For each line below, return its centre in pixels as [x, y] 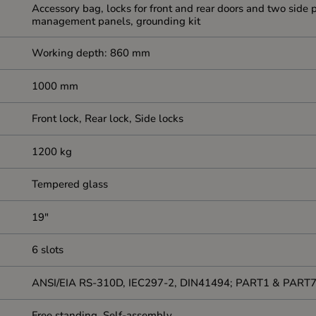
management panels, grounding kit [116, 21]
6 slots [48, 250]
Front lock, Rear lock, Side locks [108, 119]
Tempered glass [70, 184]
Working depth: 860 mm [91, 53]
